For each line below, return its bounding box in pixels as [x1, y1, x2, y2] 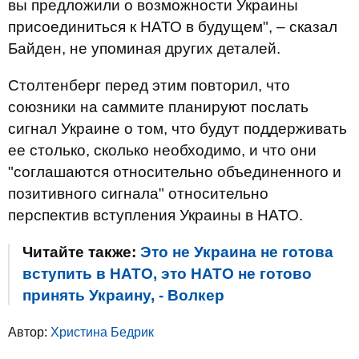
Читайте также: [22, 244, 140, 260]
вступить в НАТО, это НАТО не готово [22, 265, 312, 282]
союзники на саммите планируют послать [8, 99, 309, 115]
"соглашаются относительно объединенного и [8, 163, 341, 180]
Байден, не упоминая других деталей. [8, 40, 280, 57]
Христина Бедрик [50, 325, 154, 339]
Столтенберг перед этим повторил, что [8, 77, 290, 94]
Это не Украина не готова [140, 244, 333, 260]
